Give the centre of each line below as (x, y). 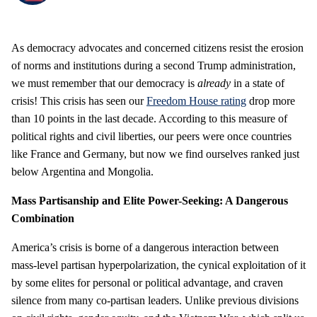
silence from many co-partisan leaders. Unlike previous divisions (155, 300)
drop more (271, 100)
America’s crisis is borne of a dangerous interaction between (145, 247)
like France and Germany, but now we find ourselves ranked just (155, 154)
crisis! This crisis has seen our (79, 100)
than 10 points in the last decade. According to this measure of (149, 118)
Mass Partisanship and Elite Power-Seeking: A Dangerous (150, 200)
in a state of (259, 83)
